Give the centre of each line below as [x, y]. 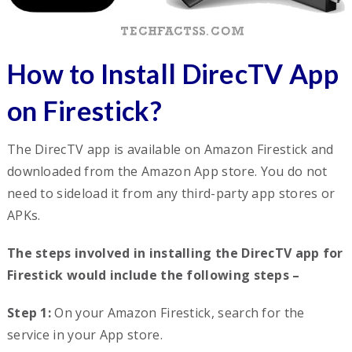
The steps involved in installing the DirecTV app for [175, 253]
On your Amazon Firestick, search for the [178, 312]
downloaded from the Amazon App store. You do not [167, 171]
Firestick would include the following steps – [153, 275]
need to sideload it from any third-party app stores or [171, 193]
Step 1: [29, 312]
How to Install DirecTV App [172, 73]
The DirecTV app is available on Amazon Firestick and [170, 149]
